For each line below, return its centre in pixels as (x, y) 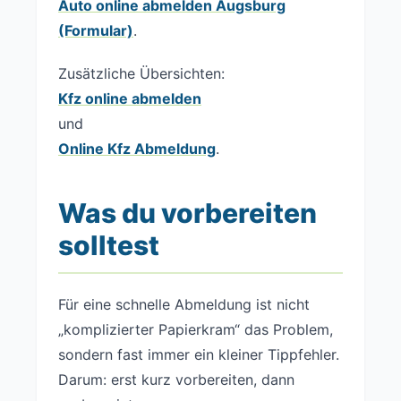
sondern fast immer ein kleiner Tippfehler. (199, 354)
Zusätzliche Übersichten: (141, 73)
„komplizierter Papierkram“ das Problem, (196, 329)
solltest (109, 245)
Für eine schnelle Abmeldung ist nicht (184, 304)
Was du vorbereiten (188, 213)
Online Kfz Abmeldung (137, 149)
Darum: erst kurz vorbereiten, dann (176, 380)
